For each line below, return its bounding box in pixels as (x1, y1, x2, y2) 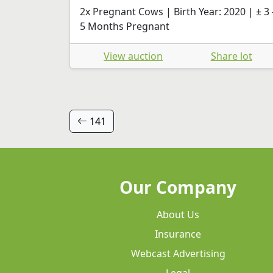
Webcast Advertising (130, 247, 225, 261)
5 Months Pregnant (80, 19, 169, 33)
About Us (157, 208, 199, 222)
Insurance (155, 227, 201, 241)
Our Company (119, 175, 236, 199)
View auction (104, 49, 163, 63)
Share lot (210, 49, 252, 63)
